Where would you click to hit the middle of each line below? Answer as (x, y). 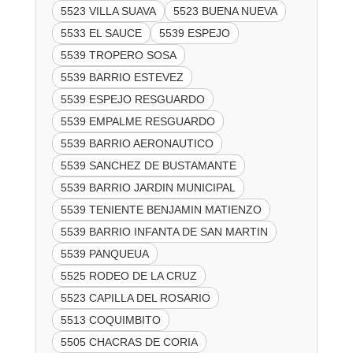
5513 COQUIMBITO (110, 320)
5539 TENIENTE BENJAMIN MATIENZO (161, 209)
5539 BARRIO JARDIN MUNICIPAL (148, 187)
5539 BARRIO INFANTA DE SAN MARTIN (164, 231)
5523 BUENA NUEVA (225, 11)
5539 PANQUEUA (104, 253)
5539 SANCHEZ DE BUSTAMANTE (148, 165)
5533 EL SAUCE (101, 33)
